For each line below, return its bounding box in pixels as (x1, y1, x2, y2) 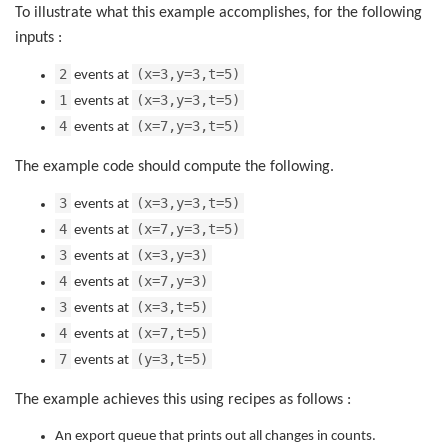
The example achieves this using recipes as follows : (15, 392, 351, 408)
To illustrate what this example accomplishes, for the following (15, 5, 422, 21)
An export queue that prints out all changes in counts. (55, 428, 376, 444)
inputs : (15, 30, 62, 46)
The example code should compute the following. (15, 159, 334, 175)
